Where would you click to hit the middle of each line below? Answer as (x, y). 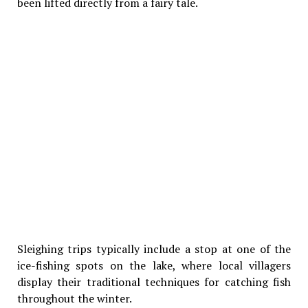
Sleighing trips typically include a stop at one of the (154, 249)
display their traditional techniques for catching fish (154, 282)
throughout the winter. (74, 298)
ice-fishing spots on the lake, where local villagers (154, 265)
